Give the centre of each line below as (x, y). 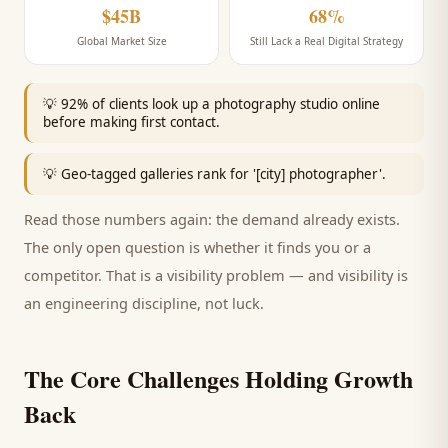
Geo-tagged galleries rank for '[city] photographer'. (223, 174)
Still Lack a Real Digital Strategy (326, 41)
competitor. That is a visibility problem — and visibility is (216, 275)
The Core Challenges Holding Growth (218, 378)
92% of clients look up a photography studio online (220, 104)
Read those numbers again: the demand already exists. (212, 219)
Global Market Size (121, 41)
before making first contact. (131, 122)
